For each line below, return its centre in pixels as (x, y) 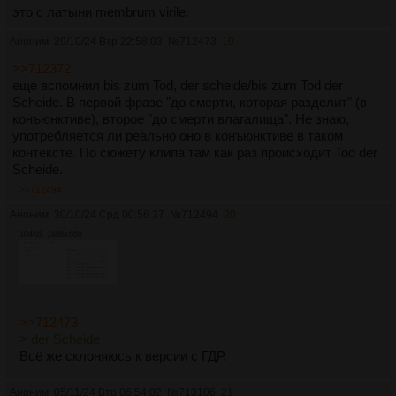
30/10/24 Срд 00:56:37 (109, 215)
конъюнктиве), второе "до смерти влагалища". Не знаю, (181, 119)
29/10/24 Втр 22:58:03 (108, 42)
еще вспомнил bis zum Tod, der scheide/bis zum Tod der (178, 86)
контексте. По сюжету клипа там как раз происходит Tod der (195, 153)
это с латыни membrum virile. (101, 12)
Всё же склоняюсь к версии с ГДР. (123, 356)
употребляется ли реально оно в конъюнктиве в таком (178, 136)
